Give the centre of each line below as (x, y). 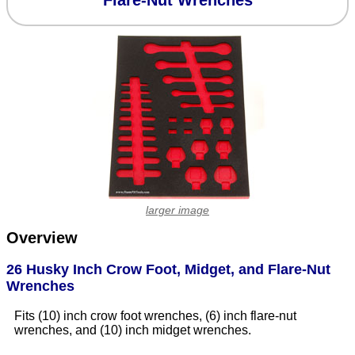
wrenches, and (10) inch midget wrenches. (133, 330)
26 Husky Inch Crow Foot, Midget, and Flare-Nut (168, 270)
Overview (42, 238)
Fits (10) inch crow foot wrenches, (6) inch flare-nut (155, 316)
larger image (177, 210)
